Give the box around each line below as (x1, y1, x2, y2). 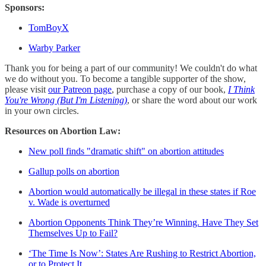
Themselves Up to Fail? (28, 228, 118, 239)
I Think (228, 84, 255, 95)
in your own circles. (5, 106, 79, 116)
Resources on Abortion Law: (5, 126, 121, 137)
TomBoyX (28, 23, 69, 33)
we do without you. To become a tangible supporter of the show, (5, 74, 246, 84)
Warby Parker (28, 43, 80, 53)
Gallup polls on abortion (28, 166, 119, 177)
